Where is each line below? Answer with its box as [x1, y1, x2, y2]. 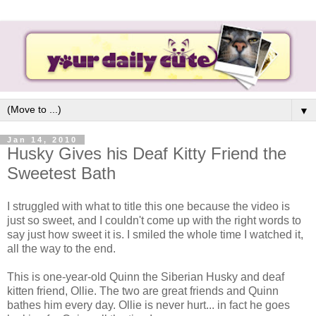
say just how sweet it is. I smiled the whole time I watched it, [7, 229, 303, 241]
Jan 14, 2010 [7, 135, 78, 144]
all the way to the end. [7, 243, 116, 255]
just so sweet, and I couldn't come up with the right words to [7, 214, 301, 227]
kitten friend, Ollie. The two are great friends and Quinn [7, 285, 279, 298]
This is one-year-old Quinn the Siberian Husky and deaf [7, 271, 284, 284]
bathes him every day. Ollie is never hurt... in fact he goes [7, 299, 290, 312]
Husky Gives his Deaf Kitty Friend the [7, 143, 286, 163]
